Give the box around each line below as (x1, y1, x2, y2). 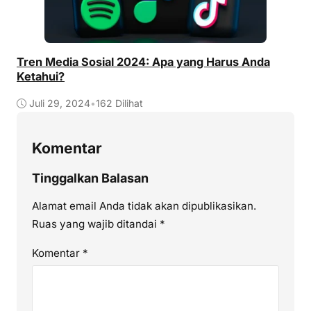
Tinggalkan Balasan (31, 171, 149, 186)
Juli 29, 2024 (29, 96, 90, 109)
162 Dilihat (96, 96, 143, 109)
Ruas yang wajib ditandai (31, 217, 160, 231)
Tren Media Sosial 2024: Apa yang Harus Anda (17, 54, 270, 69)
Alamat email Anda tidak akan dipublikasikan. (31, 199, 256, 213)
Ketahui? (17, 69, 65, 83)
